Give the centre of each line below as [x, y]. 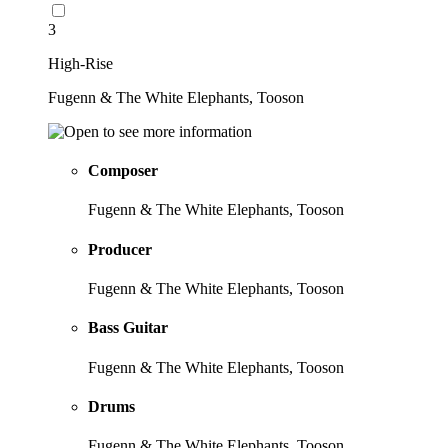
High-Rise [80, 63]
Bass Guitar [128, 328]
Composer [123, 171]
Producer [120, 249]
